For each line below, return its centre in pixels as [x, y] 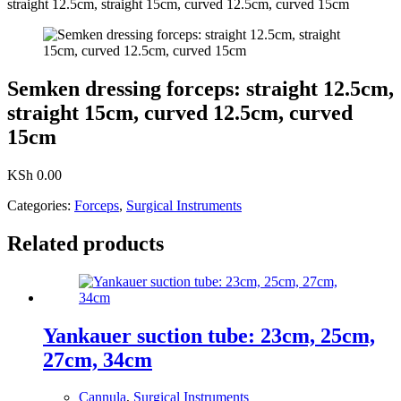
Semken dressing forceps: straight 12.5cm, [200, 88]
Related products [85, 243]
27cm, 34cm [98, 359]
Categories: [41, 205]
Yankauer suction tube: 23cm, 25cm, [209, 335]
